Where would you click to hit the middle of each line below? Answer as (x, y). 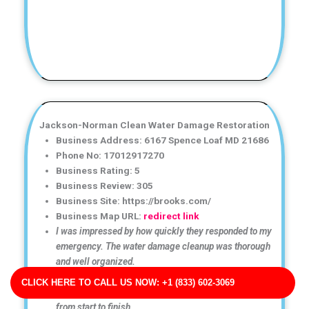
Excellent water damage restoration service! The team (165, 276)
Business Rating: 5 (98, 170)
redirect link (172, 216)
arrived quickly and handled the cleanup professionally (166, 291)
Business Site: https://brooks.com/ (134, 200)
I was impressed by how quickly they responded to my (164, 231)
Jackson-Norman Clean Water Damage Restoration (154, 124)
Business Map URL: (100, 216)
